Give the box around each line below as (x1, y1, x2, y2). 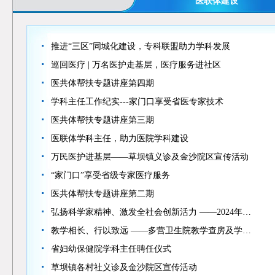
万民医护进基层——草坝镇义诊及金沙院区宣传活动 (50, 152, 249, 161)
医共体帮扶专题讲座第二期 (50, 189, 154, 198)
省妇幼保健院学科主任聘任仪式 (50, 244, 171, 254)
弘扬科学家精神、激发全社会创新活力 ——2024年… (50, 207, 251, 217)
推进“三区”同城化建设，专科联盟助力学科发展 (50, 42, 230, 51)
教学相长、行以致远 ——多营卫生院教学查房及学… (50, 226, 251, 235)
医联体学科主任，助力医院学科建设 (50, 134, 188, 143)
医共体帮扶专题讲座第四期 (50, 79, 154, 88)
